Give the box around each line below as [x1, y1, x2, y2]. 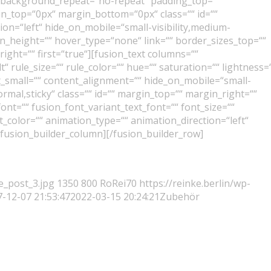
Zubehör [160, 189, 200, 203]
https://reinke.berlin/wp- [139, 176, 250, 190]
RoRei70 [100, 176, 137, 190]
